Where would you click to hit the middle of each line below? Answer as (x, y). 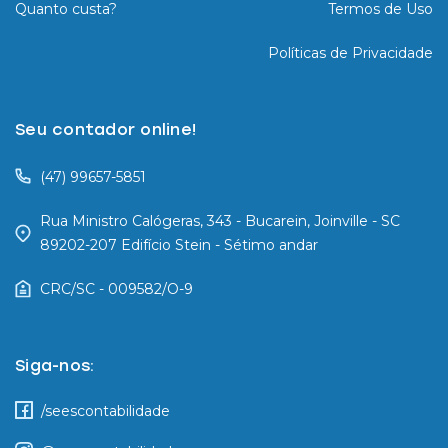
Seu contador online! (105, 129)
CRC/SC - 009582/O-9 (116, 288)
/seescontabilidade (105, 410)
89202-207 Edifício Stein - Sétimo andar (181, 244)
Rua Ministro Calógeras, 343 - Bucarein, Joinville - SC (220, 220)
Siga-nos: (55, 365)
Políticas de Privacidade (350, 52)
